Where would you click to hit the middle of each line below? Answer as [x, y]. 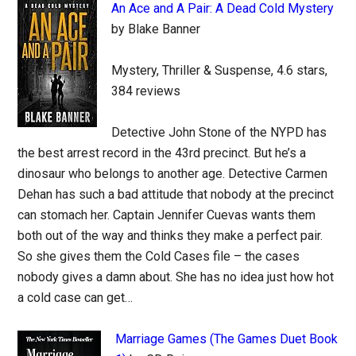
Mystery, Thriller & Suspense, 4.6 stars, [220, 70]
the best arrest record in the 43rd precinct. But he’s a [162, 153]
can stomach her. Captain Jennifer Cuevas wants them [167, 215]
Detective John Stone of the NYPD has [219, 132]
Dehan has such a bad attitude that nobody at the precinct [176, 194]
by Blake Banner [156, 29]
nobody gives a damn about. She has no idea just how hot [176, 277]
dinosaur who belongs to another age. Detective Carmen [173, 174]
